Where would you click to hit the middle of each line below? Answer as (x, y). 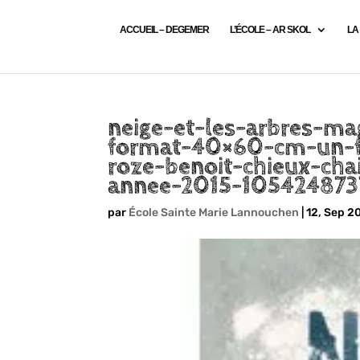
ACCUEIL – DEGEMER (164, 30)
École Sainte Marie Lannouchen (214, 213)
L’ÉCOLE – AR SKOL (270, 30)
